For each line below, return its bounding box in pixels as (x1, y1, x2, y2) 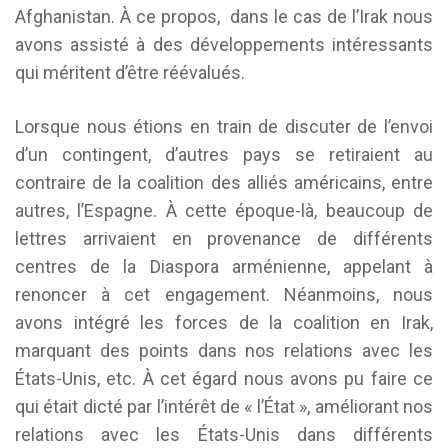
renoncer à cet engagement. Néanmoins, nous (15, 284, 433, 305)
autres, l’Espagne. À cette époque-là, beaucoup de (15, 200, 433, 221)
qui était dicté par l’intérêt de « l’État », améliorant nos (15, 396, 433, 417)
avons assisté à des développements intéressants (15, 34, 433, 55)
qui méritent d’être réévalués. (15, 62, 245, 83)
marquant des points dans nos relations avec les (15, 340, 433, 361)
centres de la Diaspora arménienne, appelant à (15, 256, 433, 277)
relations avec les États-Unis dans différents (15, 424, 433, 445)
